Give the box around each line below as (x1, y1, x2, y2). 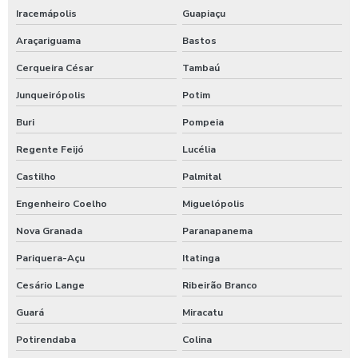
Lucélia (181, 143, 216, 156)
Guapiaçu (181, 7, 225, 20)
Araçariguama (16, 34, 81, 47)
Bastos (181, 34, 217, 47)
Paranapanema (181, 225, 253, 237)
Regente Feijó (16, 143, 84, 156)
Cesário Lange (16, 279, 85, 292)
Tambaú (181, 62, 220, 74)
